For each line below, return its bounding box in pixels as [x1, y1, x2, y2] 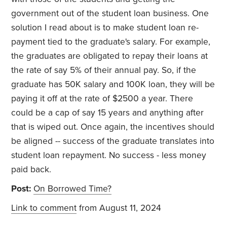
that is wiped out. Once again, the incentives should [11, 122, 215, 133]
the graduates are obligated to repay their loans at [11, 51, 208, 62]
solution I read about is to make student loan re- [11, 22, 199, 33]
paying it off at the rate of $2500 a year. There [11, 93, 194, 104]
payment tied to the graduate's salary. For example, [11, 36, 211, 48]
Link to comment [11, 203, 77, 214]
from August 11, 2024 [77, 203, 162, 214]
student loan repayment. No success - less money [11, 150, 207, 161]
